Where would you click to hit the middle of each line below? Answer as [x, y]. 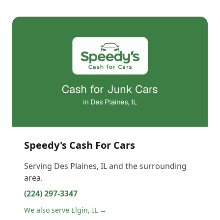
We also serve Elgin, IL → [65, 210]
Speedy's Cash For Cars [80, 145]
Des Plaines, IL [81, 166]
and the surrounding [147, 166]
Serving [39, 166]
